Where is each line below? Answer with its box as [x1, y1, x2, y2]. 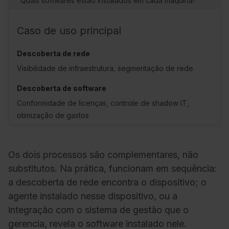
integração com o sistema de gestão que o [8, 204, 189, 215]
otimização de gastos [17, 110, 89, 120]
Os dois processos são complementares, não [8, 149, 198, 160]
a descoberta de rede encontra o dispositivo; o [8, 176, 207, 188]
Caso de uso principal [17, 24, 124, 37]
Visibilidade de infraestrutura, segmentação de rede [17, 63, 193, 73]
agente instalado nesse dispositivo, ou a [8, 190, 177, 201]
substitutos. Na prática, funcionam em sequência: [8, 163, 217, 174]
